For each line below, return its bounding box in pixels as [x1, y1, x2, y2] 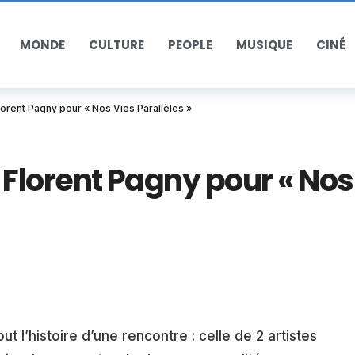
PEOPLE [168, 36, 212, 53]
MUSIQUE [236, 36, 292, 53]
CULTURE [89, 36, 144, 53]
